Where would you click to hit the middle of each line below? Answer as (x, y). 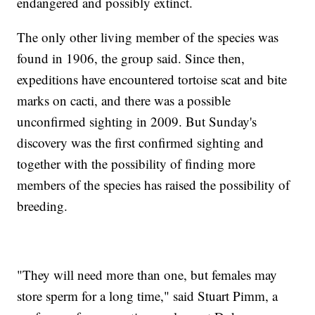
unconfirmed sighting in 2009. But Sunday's (137, 121)
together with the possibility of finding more (136, 163)
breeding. (43, 206)
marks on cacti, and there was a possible (124, 100)
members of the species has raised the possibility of (154, 185)
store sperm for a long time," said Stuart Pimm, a (148, 296)
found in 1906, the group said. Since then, (131, 58)
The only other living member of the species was (148, 37)
